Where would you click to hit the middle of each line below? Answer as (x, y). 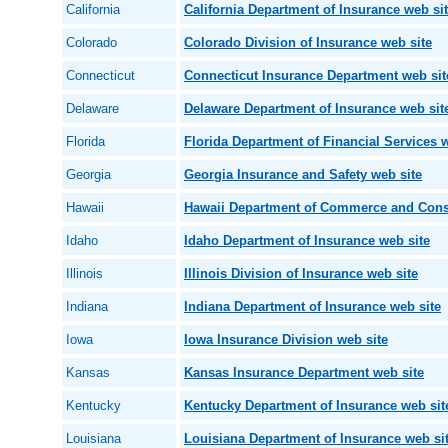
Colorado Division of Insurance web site (308, 42)
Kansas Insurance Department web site (304, 372)
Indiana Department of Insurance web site (312, 306)
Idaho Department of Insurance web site (307, 240)
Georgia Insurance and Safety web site (303, 174)
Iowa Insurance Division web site (286, 339)
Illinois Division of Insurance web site (301, 273)
